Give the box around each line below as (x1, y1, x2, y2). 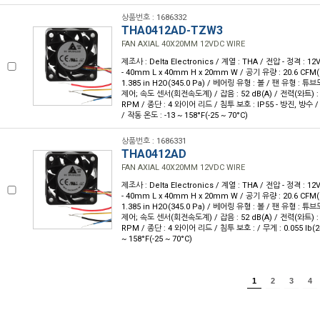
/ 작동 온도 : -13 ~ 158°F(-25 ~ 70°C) (121, 111, 248, 120)
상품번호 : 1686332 (121, 13, 186, 22)
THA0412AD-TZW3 (121, 24, 223, 37)
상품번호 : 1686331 (121, 136, 186, 146)
